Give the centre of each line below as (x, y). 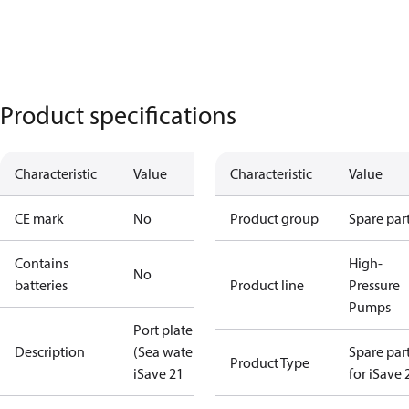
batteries (41, 285)
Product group (274, 218)
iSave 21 (158, 373)
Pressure (374, 285)
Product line (267, 285)
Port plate (163, 330)
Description (50, 351)
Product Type (270, 362)
